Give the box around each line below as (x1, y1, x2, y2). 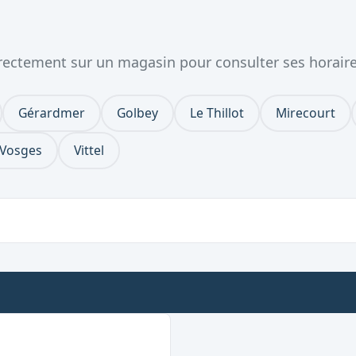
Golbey (117, 103, 158, 122)
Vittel (74, 141, 104, 159)
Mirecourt (276, 103, 335, 122)
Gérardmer (18, 103, 85, 122)
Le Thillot (190, 103, 244, 122)
